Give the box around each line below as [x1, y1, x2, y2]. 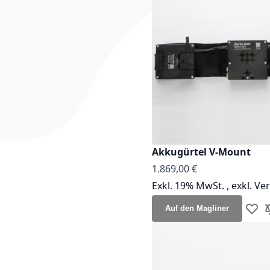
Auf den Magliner [165, 203, 229, 213]
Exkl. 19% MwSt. [152, 178, 227, 192]
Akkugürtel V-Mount [152, 145, 251, 159]
